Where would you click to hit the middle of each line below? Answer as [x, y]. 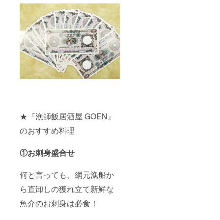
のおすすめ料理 [47, 130]
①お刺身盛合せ [47, 152]
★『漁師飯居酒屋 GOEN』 [68, 116]
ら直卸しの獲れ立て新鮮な [67, 189]
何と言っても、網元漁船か [67, 174]
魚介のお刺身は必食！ [59, 203]
